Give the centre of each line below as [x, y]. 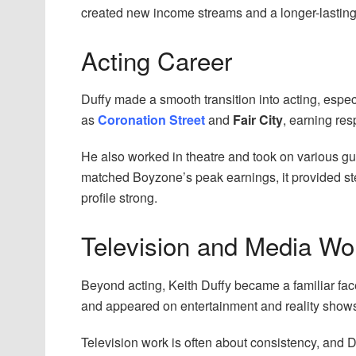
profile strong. [119, 198]
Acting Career [157, 60]
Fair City [258, 120]
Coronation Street [151, 120]
